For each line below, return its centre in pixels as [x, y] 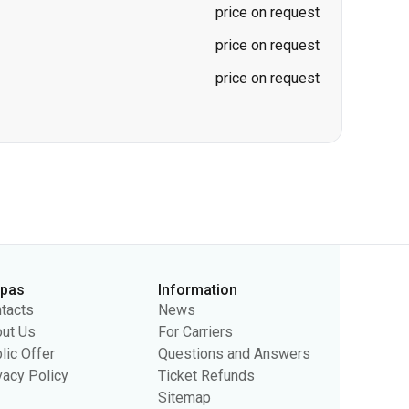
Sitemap [185, 302]
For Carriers [196, 236]
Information [198, 194]
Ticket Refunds [207, 280]
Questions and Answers [235, 258]
